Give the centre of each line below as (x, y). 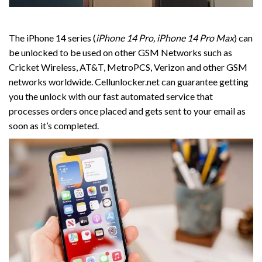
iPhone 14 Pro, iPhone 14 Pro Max (165, 38)
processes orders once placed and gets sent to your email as (127, 111)
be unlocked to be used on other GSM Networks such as (120, 53)
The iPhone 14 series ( (52, 38)
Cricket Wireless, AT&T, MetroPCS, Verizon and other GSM (128, 67)
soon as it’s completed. (54, 126)
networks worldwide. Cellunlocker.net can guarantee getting (129, 82)
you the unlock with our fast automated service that (111, 96)
